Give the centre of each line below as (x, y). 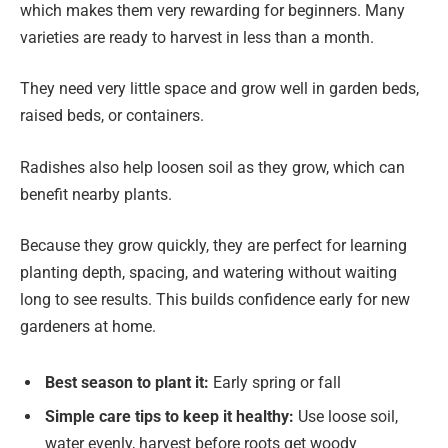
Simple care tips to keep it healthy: (169, 416)
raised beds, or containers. (112, 116)
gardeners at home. (88, 327)
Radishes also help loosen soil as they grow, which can (212, 167)
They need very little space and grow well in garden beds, (219, 89)
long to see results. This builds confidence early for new (215, 300)
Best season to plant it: (127, 382)
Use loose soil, (346, 416)
